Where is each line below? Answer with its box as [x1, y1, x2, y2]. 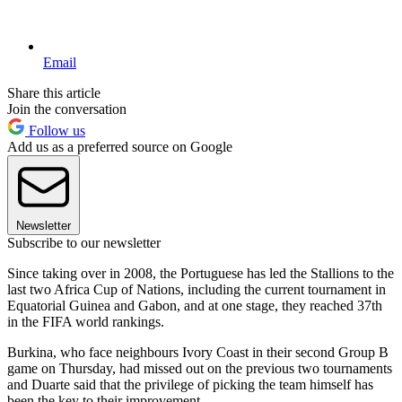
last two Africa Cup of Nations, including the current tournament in [7, 282, 386, 298]
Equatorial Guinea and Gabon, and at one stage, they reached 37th [7, 298, 382, 314]
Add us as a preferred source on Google [7, 139, 232, 155]
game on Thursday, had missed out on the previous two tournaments [7, 361, 392, 377]
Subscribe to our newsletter [7, 235, 161, 251]
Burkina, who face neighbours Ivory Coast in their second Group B [7, 345, 389, 361]
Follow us [25, 123, 85, 139]
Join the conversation [7, 101, 127, 118]
